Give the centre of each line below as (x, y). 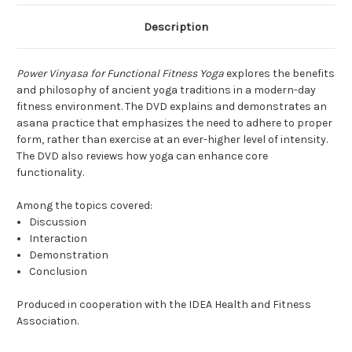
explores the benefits (280, 74)
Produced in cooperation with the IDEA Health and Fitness (164, 305)
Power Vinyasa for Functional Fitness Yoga (121, 74)
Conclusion (59, 272)
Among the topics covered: (84, 206)
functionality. (50, 173)
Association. (48, 321)
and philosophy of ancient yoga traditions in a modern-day (166, 90)
